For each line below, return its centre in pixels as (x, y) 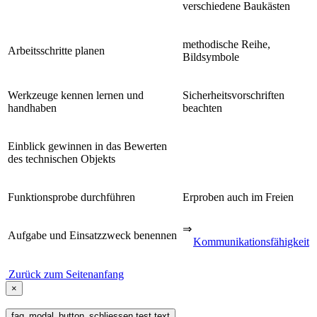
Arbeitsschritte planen (56, 50)
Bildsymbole (211, 57)
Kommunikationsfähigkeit (251, 241)
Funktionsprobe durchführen (71, 197)
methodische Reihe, (226, 44)
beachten (202, 108)
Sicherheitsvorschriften (234, 95)
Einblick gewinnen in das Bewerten (87, 146)
